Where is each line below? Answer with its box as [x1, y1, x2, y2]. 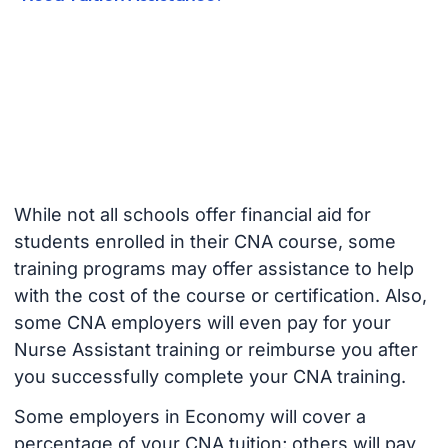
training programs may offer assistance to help [13, 257, 414, 279]
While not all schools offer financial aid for [13, 203, 371, 225]
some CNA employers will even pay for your [13, 311, 391, 333]
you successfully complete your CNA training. [13, 365, 406, 387]
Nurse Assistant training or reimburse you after [13, 338, 418, 360]
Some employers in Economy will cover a [13, 406, 366, 428]
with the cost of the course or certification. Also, [13, 284, 427, 306]
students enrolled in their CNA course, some [13, 230, 396, 252]
